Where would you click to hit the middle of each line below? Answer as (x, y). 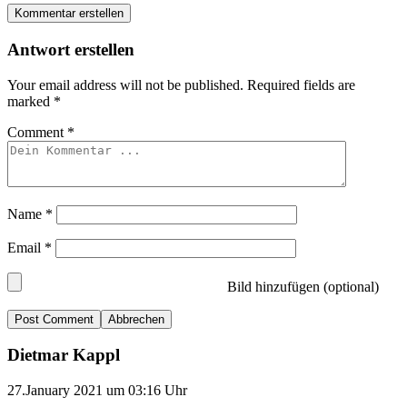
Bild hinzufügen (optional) (301, 286)
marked (30, 101)
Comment (37, 132)
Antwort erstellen (71, 50)
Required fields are (301, 84)
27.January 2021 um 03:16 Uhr (97, 391)
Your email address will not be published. (125, 84)
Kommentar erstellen (69, 14)
